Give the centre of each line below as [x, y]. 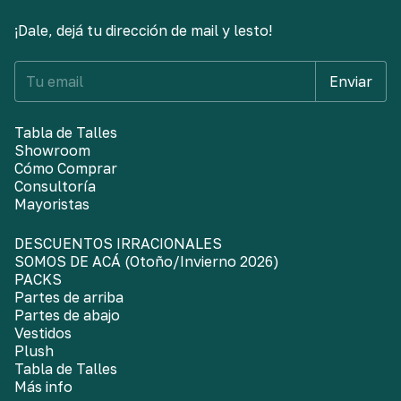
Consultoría [55, 187]
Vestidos [43, 333]
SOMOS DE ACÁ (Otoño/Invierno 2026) [147, 262]
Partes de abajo [67, 316]
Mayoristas [52, 205]
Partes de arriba [69, 298]
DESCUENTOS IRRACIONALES [118, 244]
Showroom [52, 151]
